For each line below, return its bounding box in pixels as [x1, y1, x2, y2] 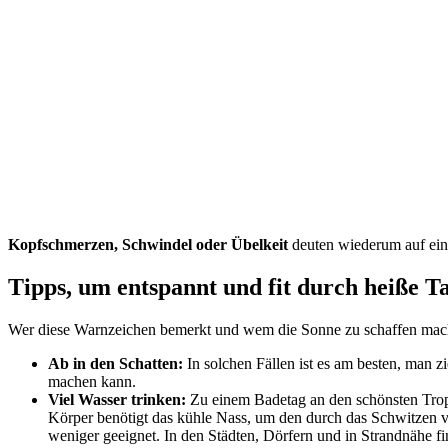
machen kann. [48, 372, 140, 390]
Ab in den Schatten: [48, 354, 183, 372]
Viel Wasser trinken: [48, 390, 190, 408]
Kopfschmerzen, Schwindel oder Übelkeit [8, 236, 288, 254]
